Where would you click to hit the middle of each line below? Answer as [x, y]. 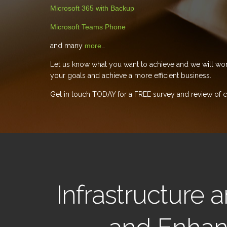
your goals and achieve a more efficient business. [131, 75]
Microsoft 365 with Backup [92, 8]
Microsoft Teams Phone [88, 27]
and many [67, 46]
